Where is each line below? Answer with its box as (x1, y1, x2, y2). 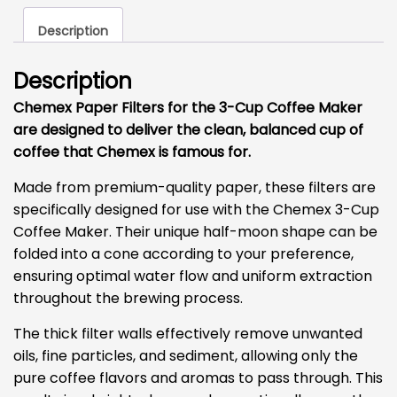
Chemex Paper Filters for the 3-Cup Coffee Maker (13, 97, 362, 119)
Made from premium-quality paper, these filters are (13, 177, 376, 198)
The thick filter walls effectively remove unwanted (13, 323, 362, 345)
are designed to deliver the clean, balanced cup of (13, 120, 363, 141)
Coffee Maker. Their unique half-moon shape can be (13, 222, 378, 243)
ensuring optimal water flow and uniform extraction (13, 266, 372, 287)
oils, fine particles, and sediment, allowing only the (13, 346, 358, 367)
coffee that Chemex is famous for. (13, 142, 251, 163)
